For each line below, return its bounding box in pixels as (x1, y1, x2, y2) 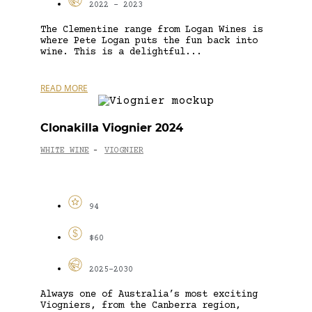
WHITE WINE (40, 146, 89, 156)
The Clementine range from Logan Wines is (40, 24, 263, 36)
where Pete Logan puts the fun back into (40, 35, 258, 47)
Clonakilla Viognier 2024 (40, 120, 183, 134)
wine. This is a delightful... (40, 46, 202, 58)
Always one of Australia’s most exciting (40, 288, 258, 300)
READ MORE (40, 81, 88, 94)
